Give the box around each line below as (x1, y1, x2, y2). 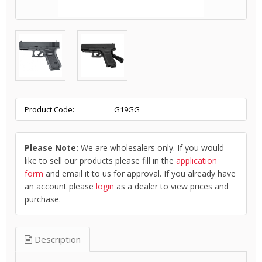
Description (32, 233, 81, 245)
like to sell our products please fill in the (25, 155, 176, 166)
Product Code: (25, 104, 74, 115)
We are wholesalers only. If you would (78, 142, 224, 153)
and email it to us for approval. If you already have (43, 168, 236, 179)
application (176, 155, 217, 166)
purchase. (25, 194, 61, 205)
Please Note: (25, 142, 78, 153)
